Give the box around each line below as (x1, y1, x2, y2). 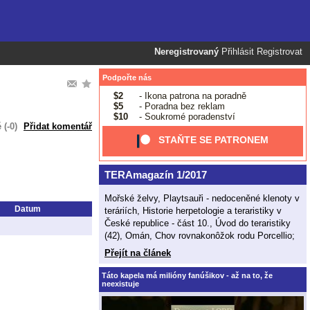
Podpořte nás (102, 73, 152, 82)
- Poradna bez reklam (136, 100, 225, 111)
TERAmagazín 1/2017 (104, 169, 207, 181)
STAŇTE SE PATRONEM (158, 134, 269, 146)
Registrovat (257, 47, 302, 57)
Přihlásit (221, 47, 254, 57)
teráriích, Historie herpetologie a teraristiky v (104, 205, 282, 216)
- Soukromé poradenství (136, 111, 235, 122)
